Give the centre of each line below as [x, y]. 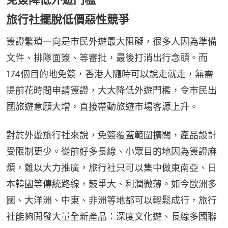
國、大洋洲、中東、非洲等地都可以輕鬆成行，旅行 [111, 200]
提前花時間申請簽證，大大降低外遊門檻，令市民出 [111, 90]
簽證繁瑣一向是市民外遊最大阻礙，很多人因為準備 [111, 41]
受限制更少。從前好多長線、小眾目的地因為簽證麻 [111, 151]
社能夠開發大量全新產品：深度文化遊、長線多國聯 [111, 217]
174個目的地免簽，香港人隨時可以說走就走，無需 [110, 74]
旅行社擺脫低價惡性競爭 [68, 19]
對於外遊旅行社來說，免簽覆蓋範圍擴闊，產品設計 [111, 135]
